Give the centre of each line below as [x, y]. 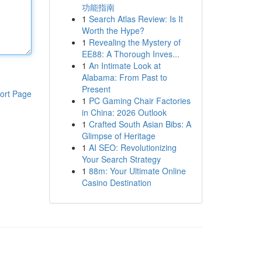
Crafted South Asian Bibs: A [140, 124]
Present [96, 89]
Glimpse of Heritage [118, 136]
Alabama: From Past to [124, 77]
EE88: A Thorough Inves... [130, 54]
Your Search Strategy [121, 159]
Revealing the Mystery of [135, 42]
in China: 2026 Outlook [124, 112]
